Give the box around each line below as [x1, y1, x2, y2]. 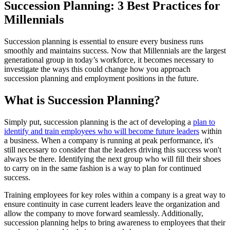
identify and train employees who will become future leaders [4, 127, 199, 136]
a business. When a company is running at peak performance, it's [4, 136, 213, 145]
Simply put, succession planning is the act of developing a [4, 118, 193, 127]
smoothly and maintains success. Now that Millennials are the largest [4, 46, 226, 55]
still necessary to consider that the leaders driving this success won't [4, 145, 221, 155]
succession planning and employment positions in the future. [4, 74, 201, 83]
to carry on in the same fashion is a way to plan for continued [4, 164, 201, 173]
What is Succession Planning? [4, 93, 160, 107]
